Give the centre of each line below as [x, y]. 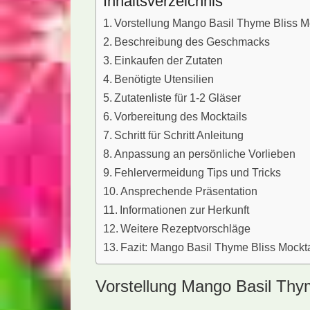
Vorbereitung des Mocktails [181, 116]
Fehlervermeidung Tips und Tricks [198, 172]
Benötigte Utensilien [164, 79]
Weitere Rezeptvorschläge [186, 228]
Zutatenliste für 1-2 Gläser [178, 98]
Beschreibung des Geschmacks [192, 42]
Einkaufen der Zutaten [169, 60]
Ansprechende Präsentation [189, 191]
